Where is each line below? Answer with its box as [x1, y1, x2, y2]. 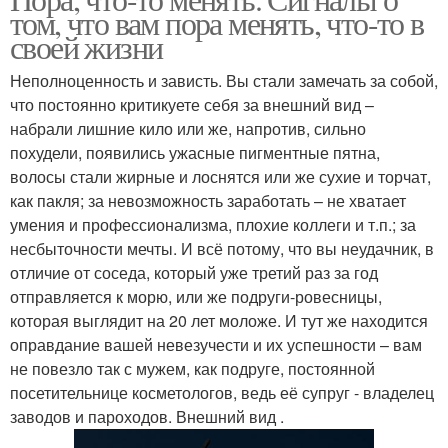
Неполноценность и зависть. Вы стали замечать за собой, [10, 69, 438, 92]
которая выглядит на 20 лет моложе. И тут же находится [10, 309, 428, 332]
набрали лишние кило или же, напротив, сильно [10, 117, 366, 140]
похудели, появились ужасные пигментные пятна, [10, 141, 380, 164]
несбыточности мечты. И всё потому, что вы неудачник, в [10, 237, 434, 260]
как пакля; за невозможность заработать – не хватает [10, 189, 406, 212]
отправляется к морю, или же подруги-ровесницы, [10, 285, 382, 308]
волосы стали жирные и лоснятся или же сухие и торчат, [10, 165, 431, 188]
